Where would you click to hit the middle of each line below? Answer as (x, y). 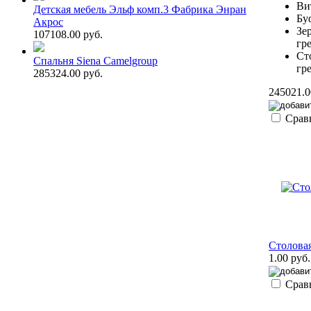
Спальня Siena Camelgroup (95, 60)
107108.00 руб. (68, 34)
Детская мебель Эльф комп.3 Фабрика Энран (140, 9)
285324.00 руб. (68, 73)
